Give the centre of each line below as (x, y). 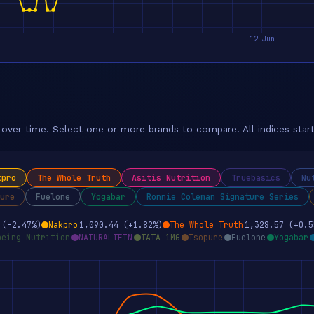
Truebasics (256, 178)
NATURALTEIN (105, 237)
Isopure (206, 237)
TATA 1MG (161, 237)
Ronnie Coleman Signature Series (223, 197)
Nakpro (63, 225)
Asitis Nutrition (171, 178)
